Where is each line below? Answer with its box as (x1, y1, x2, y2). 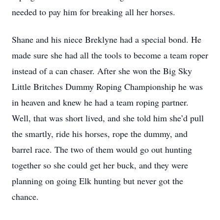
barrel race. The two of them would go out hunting (12, 143, 192, 155)
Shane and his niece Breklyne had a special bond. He (12, 33, 201, 45)
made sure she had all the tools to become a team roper (12, 49, 208, 61)
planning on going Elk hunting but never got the (12, 175, 183, 187)
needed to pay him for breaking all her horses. (12, 6, 175, 18)
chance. (12, 191, 39, 202)
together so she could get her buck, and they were (12, 159, 188, 171)
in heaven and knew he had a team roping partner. (12, 96, 189, 108)
